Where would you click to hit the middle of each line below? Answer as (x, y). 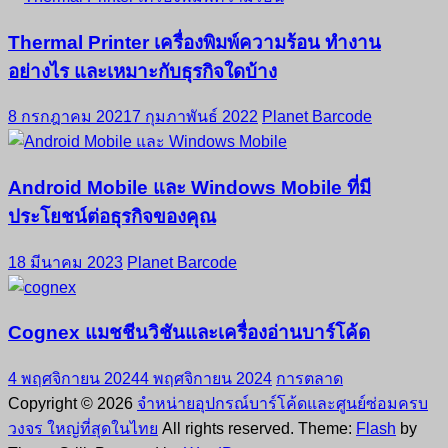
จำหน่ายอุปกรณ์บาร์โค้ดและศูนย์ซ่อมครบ (282, 404)
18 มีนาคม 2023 (65, 262)
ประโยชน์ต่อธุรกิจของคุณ (112, 216)
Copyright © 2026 (72, 404)
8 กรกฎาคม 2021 (70, 117)
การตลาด (309, 379)
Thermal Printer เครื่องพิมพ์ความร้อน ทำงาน (194, 42)
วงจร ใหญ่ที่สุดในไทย (83, 429)
